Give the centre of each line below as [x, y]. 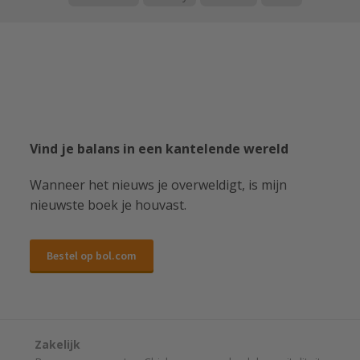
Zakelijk [58, 345]
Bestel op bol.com [91, 255]
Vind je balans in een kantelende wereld [159, 149]
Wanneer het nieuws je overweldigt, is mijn [158, 185]
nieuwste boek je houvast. [108, 205]
